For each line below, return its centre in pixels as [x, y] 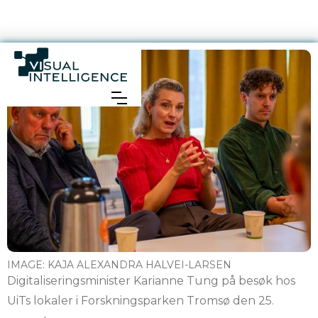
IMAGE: [27, 265]
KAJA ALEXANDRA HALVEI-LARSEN [139, 265]
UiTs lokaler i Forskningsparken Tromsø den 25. [141, 301]
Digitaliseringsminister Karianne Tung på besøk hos [151, 281]
